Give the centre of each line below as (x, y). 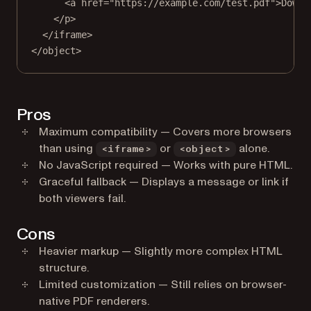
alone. (252, 149)
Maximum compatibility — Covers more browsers (165, 132)
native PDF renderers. (94, 301)
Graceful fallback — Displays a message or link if (164, 182)
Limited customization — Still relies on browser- (163, 285)
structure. (64, 268)
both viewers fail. (82, 199)
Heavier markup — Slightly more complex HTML (161, 251)
